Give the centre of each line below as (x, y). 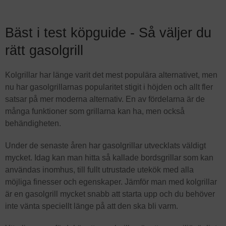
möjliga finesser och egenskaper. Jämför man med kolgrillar (111, 182)
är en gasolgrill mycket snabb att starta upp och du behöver (110, 194)
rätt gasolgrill (44, 50)
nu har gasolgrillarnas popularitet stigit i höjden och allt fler (109, 87)
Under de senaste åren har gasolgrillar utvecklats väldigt (105, 145)
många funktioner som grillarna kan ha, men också (95, 111)
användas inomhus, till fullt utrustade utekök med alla (99, 169)
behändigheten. (33, 123)
